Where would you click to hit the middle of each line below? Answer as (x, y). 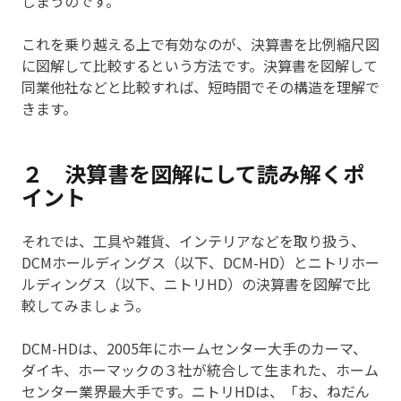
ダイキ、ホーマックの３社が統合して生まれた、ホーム (200, 370)
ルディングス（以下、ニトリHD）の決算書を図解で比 (196, 284)
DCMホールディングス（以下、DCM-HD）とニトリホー (200, 263)
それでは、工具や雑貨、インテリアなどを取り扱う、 (193, 241)
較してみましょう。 (85, 306)
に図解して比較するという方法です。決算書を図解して (200, 66)
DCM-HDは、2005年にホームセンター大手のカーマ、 (194, 349)
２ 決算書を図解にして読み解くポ (193, 174)
